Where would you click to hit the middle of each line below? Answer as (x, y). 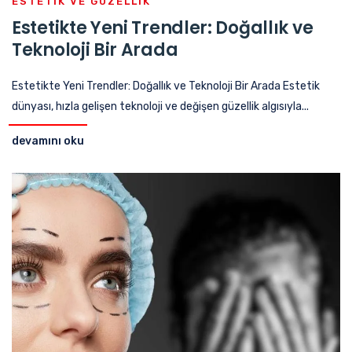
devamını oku (48, 141)
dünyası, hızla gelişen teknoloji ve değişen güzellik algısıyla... (160, 106)
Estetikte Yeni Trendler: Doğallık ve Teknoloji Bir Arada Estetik (166, 86)
